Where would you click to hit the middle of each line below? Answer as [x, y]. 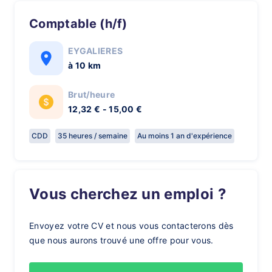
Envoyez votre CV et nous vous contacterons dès [131, 226]
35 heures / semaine [93, 136]
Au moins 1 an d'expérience [185, 136]
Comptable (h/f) [83, 24]
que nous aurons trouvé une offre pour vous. [121, 240]
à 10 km [85, 65]
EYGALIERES [96, 51]
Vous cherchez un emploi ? [133, 194]
